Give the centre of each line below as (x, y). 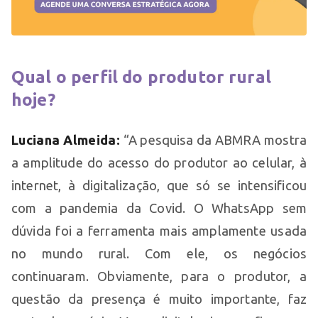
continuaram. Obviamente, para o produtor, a (159, 276)
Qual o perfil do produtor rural (141, 77)
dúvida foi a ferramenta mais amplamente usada (159, 230)
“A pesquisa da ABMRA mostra (214, 139)
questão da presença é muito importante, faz (159, 298)
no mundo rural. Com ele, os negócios (159, 253)
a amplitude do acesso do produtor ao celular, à (159, 162)
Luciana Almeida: (66, 139)
